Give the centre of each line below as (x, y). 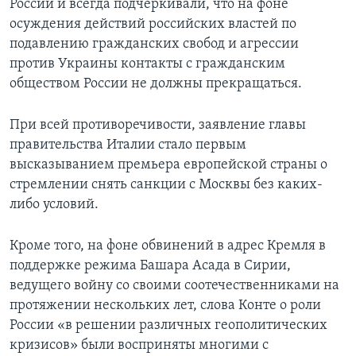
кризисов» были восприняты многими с (139, 346)
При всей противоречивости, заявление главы (158, 126)
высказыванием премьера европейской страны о (168, 165)
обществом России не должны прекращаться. (156, 84)
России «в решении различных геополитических (168, 326)
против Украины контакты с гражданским (147, 64)
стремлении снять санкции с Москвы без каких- (166, 185)
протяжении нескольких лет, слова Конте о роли (165, 306)
